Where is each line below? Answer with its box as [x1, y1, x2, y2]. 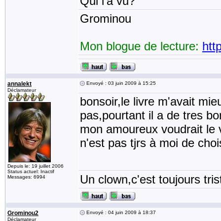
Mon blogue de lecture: [80, 39, 202, 53]
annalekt [7, 80, 32, 87]
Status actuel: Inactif [7, 169, 54, 174]
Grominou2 [7, 210, 38, 217]
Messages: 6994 [7, 174, 45, 180]
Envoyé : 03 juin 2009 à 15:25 [85, 80, 156, 86]
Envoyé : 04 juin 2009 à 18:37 [85, 210, 156, 215]
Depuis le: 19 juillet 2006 [7, 163, 64, 169]
